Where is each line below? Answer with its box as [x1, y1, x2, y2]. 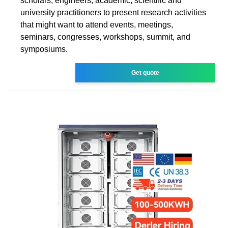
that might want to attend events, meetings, [20, 20, 173, 29]
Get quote [131, 69, 160, 76]
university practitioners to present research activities [20, 8, 206, 17]
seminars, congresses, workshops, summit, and [20, 32, 190, 41]
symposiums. [20, 44, 68, 53]
